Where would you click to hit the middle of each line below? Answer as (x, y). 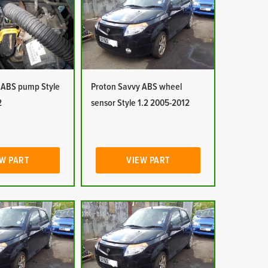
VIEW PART (148, 160)
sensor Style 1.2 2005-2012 (140, 103)
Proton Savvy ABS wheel (136, 87)
